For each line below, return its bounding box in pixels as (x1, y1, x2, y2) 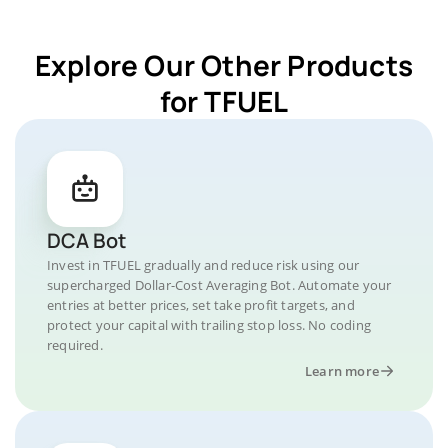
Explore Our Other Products (34, 46, 414, 84)
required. (47, 336, 103, 354)
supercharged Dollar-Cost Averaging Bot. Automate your (47, 276, 392, 294)
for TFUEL (159, 82, 289, 120)
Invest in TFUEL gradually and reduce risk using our (47, 256, 360, 274)
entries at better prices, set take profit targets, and (47, 296, 355, 314)
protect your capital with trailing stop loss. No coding (47, 316, 372, 334)
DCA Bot (47, 227, 126, 254)
